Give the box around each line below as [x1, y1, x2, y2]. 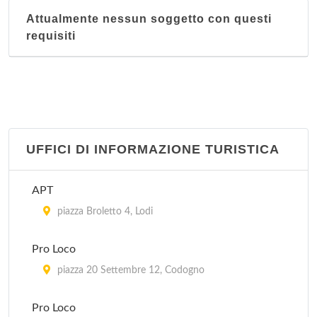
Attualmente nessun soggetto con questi [26, 13, 272, 25]
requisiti [26, 30, 76, 42]
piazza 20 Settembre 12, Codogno [54, 265, 204, 275]
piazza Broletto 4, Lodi [54, 207, 153, 217]
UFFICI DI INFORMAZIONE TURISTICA [26, 142, 279, 156]
